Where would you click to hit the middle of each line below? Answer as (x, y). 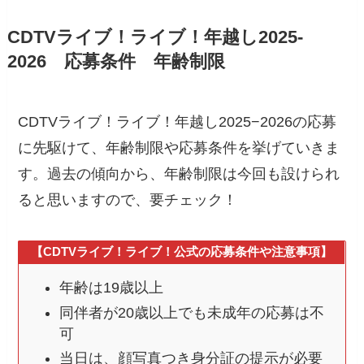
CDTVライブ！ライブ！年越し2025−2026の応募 (178, 121)
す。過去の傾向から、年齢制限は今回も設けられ (179, 173)
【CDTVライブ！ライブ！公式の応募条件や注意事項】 (181, 252)
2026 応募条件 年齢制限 (116, 61)
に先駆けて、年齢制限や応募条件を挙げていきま (179, 147)
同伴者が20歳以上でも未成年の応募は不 (191, 312)
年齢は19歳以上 (111, 288)
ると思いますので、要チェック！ (128, 199)
